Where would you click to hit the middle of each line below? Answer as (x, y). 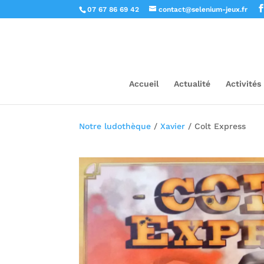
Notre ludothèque (115, 126)
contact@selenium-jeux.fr (203, 9)
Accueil (143, 84)
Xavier (173, 126)
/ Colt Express (216, 126)
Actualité (192, 84)
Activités (243, 84)
